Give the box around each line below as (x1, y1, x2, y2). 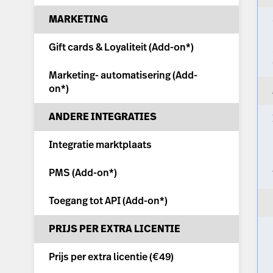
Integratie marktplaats (49, 138, 152, 152)
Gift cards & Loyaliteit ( (49, 40, 152, 55)
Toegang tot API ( (49, 194, 126, 208)
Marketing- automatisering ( (49, 68, 175, 83)
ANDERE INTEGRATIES (49, 110, 157, 124)
